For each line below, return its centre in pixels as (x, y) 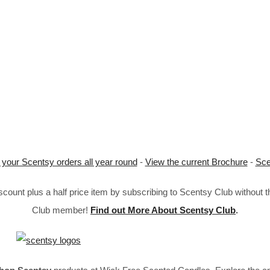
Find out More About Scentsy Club (163, 210)
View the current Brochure (196, 162)
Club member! (61, 210)
